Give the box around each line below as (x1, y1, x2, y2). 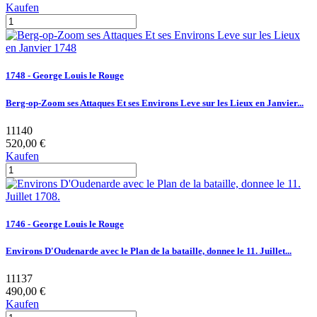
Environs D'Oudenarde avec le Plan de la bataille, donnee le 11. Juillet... (6, 246, 292, 257)
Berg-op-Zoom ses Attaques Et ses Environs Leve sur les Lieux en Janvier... (6, 97, 304, 108)
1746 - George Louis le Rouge (6, 218, 124, 229)
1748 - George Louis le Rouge (6, 70, 124, 81)
